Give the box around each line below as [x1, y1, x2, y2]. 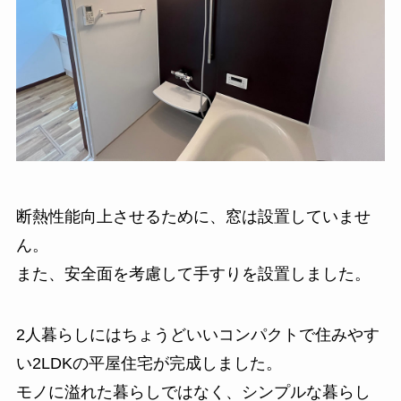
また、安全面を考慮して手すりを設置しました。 [15, 265, 371, 284]
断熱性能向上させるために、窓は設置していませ [15, 208, 371, 226]
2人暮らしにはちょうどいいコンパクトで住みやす [15, 326, 380, 345]
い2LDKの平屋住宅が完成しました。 [15, 354, 282, 373]
